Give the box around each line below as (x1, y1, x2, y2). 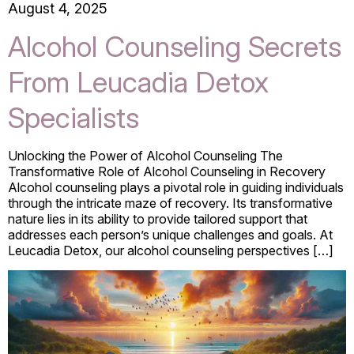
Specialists (8, 100, 139, 135)
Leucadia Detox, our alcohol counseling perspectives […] (8, 243, 333, 258)
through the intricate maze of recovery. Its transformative (8, 195, 333, 211)
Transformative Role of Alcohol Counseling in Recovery (8, 164, 326, 179)
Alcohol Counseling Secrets (8, 29, 341, 64)
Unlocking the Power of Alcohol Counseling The (8, 148, 283, 164)
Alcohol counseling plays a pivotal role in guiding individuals (8, 179, 344, 195)
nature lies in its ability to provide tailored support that (8, 211, 307, 227)
